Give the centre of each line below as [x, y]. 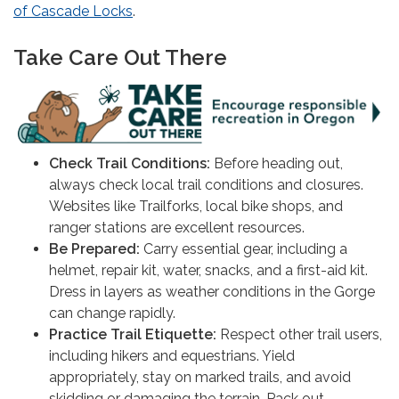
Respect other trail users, [299, 334]
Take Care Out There [120, 57]
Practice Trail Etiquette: [133, 334]
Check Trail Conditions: [130, 163]
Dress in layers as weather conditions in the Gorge [212, 291]
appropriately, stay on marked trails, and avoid [200, 377]
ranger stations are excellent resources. [177, 227]
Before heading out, [277, 163]
